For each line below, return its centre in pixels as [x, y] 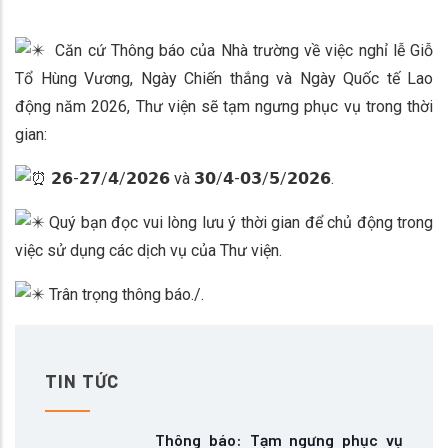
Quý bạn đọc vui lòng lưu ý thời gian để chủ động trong [239, 222]
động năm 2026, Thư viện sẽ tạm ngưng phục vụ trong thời [224, 106]
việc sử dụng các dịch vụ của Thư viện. [148, 250]
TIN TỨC [82, 381]
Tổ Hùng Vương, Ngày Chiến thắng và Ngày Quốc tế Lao [224, 78]
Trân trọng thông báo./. [124, 294]
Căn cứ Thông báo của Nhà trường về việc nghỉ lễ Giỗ [239, 50]
